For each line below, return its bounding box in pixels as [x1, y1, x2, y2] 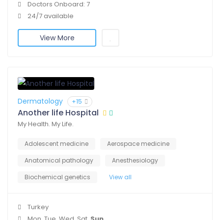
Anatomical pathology [25, 156, 93, 165]
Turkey [27, 202, 49, 212]
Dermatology [18, 96, 63, 107]
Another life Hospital [18, 107, 99, 119]
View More [39, 33, 75, 43]
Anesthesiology [112, 156, 158, 165]
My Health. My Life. [18, 119, 74, 129]
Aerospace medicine [107, 139, 169, 148]
